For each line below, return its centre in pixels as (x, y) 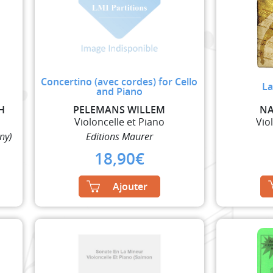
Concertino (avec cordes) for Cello (119, 81)
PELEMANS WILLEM (119, 109)
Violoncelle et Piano (119, 122)
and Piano (119, 91)
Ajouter (130, 186)
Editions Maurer (119, 136)
